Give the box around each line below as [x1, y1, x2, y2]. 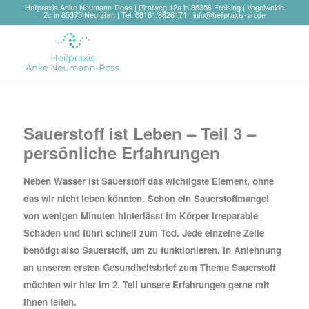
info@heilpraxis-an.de [192, 9, 266, 20]
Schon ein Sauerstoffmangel [147, 191, 269, 205]
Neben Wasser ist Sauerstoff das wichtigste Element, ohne [23, 174, 274, 188]
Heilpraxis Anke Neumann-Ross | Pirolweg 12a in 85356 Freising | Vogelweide [24, 1, 284, 12]
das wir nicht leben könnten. [23, 191, 148, 205]
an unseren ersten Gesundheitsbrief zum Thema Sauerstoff [23, 260, 275, 274]
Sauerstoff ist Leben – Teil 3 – [23, 121, 256, 145]
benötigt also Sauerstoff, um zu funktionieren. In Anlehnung [23, 243, 281, 257]
